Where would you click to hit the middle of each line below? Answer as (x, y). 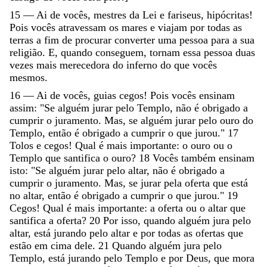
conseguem (119, 52)
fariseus (184, 15)
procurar (95, 40)
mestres (111, 15)
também (200, 158)
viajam (174, 27)
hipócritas (228, 15)
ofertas (212, 233)
